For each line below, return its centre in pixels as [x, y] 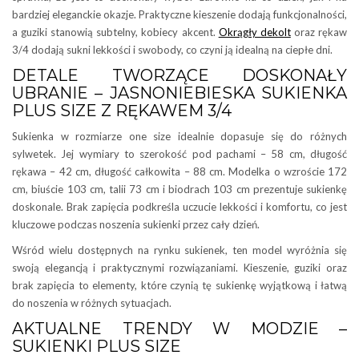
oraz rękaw [319, 32]
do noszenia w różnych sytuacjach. [92, 303]
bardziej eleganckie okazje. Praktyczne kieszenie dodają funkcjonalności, [179, 14]
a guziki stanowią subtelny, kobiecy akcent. [115, 32]
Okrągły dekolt [254, 32]
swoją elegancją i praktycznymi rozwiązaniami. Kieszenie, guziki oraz [179, 267]
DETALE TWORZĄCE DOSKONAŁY [179, 75]
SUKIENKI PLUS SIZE [97, 346]
